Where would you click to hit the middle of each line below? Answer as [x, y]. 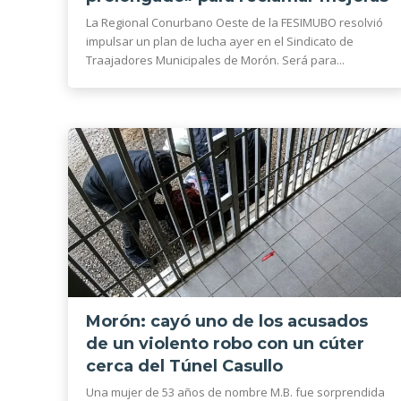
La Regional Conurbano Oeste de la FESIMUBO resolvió [235, 22]
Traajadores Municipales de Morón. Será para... [215, 60]
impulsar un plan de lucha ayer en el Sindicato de [220, 41]
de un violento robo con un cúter [225, 344]
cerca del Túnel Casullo [184, 367]
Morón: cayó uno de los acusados [227, 322]
